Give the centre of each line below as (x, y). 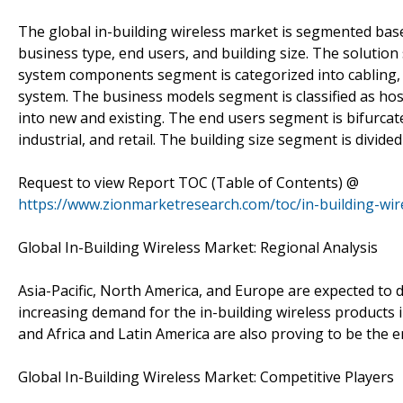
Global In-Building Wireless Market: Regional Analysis (198, 247)
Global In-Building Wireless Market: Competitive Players (206, 376)
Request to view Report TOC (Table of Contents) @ (188, 182)
